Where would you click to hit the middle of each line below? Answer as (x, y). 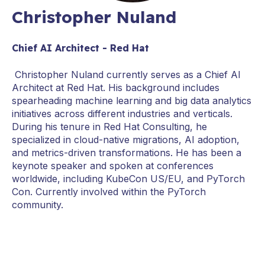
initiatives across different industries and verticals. (122, 113)
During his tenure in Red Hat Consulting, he (109, 126)
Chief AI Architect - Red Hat (80, 48)
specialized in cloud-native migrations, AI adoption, (126, 139)
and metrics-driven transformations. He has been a (127, 152)
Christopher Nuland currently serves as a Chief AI (128, 74)
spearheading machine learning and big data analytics (132, 100)
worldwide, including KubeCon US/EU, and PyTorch (128, 178)
